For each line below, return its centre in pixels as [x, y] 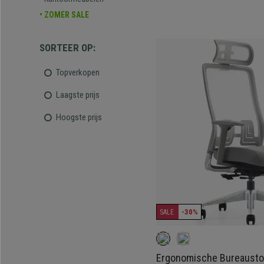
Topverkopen [78, 72]
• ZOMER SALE [64, 15]
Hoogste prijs [79, 117]
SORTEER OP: [67, 48]
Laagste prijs [78, 95]
